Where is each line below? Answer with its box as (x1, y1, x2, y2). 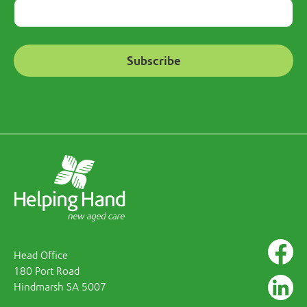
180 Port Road (14, 265, 79, 278)
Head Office (14, 249, 68, 262)
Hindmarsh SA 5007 (14, 280, 106, 293)
